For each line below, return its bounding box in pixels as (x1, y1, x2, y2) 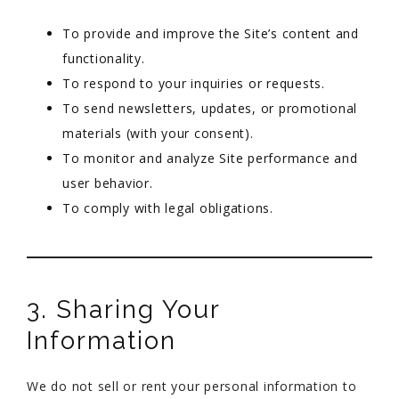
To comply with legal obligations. (62, 199, 273, 216)
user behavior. (62, 175, 153, 191)
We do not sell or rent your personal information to (27, 378, 357, 395)
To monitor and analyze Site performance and (62, 150, 358, 167)
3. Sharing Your (27, 295, 220, 324)
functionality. (62, 50, 145, 67)
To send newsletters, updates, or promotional (62, 100, 357, 117)
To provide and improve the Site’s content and (62, 25, 359, 42)
